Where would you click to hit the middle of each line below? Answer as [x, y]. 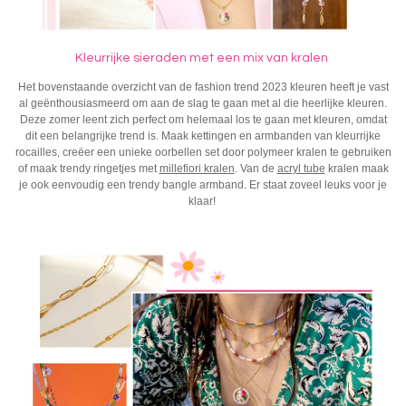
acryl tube [301, 169]
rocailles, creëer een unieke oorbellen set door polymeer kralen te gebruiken [203, 153]
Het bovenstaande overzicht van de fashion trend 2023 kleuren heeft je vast [203, 87]
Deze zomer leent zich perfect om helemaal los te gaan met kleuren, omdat [203, 120]
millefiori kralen [197, 169]
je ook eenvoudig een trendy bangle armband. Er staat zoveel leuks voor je [203, 185]
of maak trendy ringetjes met [88, 169]
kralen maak [357, 169]
